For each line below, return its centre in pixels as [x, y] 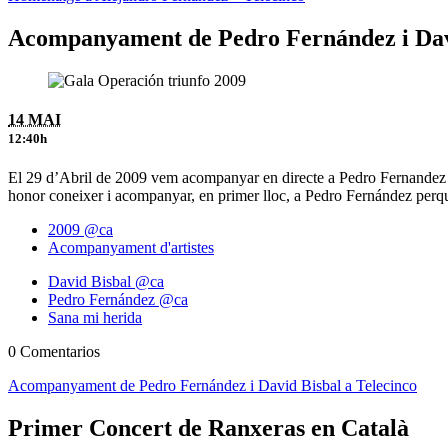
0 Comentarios [54, 351]
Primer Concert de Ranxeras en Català [208, 427]
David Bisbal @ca [106, 281]
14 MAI [34, 120]
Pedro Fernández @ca [118, 299]
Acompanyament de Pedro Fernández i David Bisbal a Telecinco [212, 385]
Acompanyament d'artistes [131, 247]
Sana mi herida [95, 317]
